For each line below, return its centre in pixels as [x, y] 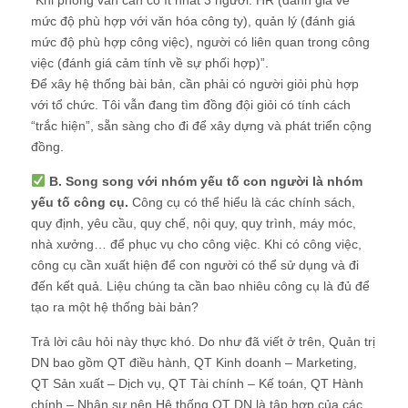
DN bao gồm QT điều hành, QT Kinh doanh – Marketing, [194, 362]
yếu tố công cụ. [80, 202]
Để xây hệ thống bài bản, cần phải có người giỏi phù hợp [195, 83]
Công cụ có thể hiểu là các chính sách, [242, 202]
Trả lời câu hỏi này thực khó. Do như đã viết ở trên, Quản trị [203, 341]
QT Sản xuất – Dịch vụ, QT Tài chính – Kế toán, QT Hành [197, 383]
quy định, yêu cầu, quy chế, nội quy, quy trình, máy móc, [194, 223]
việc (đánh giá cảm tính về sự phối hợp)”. [150, 62]
